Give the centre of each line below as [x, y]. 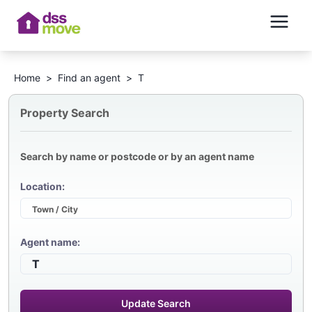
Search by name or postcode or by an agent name [137, 156]
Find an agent [89, 77]
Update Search [156, 304]
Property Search [65, 113]
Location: [42, 187]
